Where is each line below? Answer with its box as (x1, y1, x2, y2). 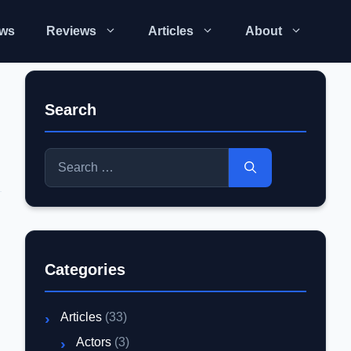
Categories (45, 261, 125, 278)
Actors (76, 335, 111, 349)
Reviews (46, 24, 96, 38)
